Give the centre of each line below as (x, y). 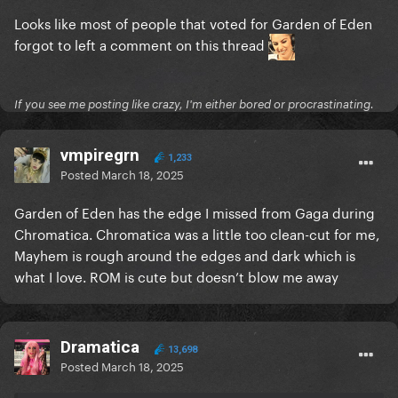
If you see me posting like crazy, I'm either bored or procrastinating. (194, 104)
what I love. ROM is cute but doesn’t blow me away (176, 276)
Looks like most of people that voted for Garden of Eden (193, 23)
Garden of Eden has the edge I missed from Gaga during (195, 212)
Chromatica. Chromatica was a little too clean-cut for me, (197, 233)
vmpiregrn (100, 155)
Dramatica (100, 347)
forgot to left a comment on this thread (141, 44)
